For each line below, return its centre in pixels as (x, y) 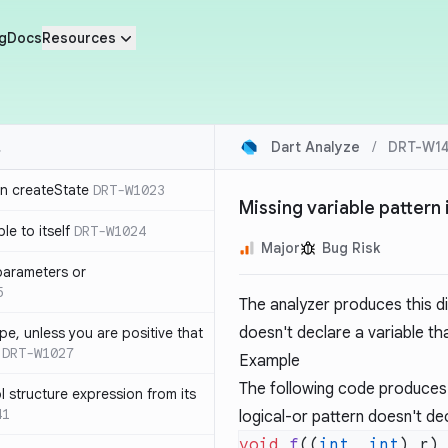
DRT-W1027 (38, 353)
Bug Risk (351, 248)
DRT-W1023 (129, 190)
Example (269, 361)
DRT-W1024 (110, 231)
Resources (78, 38)
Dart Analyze (315, 147)
